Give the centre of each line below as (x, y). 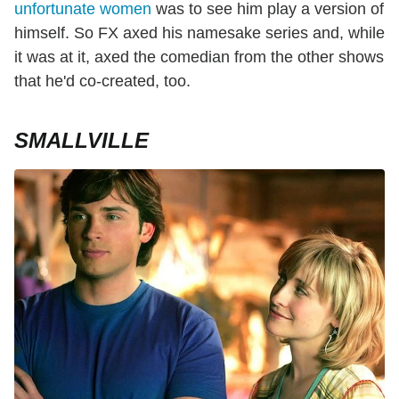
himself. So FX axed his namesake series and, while (199, 33)
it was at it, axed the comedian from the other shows (199, 57)
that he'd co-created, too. (102, 81)
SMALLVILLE (81, 141)
